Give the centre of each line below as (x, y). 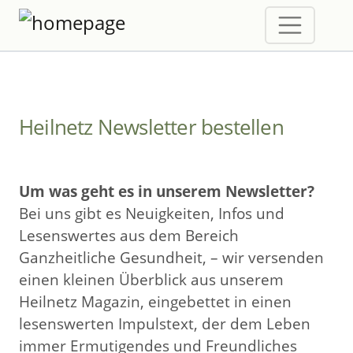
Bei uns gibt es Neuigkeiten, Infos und (152, 213)
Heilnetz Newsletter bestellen (151, 127)
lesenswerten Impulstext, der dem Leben (165, 323)
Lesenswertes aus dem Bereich (129, 235)
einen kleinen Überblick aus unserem (151, 279)
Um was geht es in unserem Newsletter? (167, 191)
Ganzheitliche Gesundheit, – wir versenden (171, 257)
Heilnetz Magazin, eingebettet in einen (155, 301)
